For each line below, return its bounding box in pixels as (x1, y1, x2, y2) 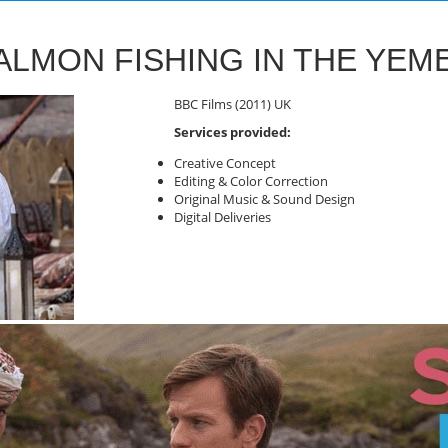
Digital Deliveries (174, 207, 271, 226)
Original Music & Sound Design (174, 189, 355, 208)
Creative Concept (174, 153, 276, 172)
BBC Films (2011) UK (174, 95, 291, 113)
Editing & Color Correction (174, 171, 328, 190)
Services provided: (174, 123, 294, 141)
